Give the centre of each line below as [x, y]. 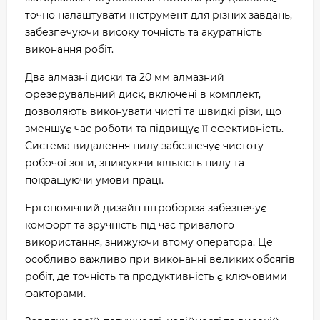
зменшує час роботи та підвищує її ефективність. [154, 129]
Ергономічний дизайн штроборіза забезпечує [146, 208]
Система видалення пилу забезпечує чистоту [144, 146]
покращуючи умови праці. [94, 180]
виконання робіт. [69, 49]
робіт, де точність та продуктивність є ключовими [156, 276]
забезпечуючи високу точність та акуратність [144, 32]
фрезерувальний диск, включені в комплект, [143, 94]
